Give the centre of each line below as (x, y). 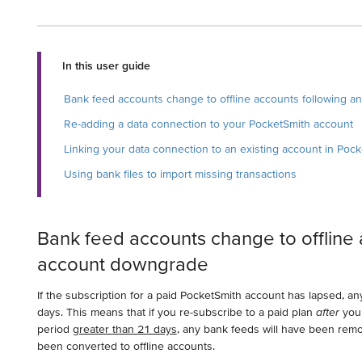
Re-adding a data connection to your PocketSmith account (208, 124)
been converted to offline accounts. (126, 345)
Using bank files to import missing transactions (180, 174)
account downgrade (122, 264)
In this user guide (106, 66)
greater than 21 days (124, 328)
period (55, 328)
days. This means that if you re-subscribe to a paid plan (176, 311)
